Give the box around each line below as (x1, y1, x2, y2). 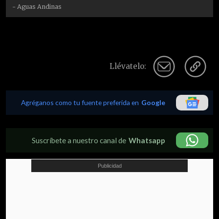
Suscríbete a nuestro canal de (32, 135, 126, 145)
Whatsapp (129, 135, 165, 145)
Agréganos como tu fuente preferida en (21, 98, 139, 107)
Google (141, 98, 165, 107)
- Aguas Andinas (12, 2, 62, 10)
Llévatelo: (109, 61, 146, 71)
